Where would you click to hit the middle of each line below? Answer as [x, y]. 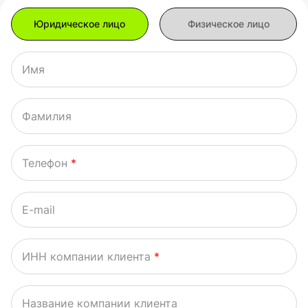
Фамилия [47, 116]
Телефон [46, 163]
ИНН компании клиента [88, 256]
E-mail [38, 209]
